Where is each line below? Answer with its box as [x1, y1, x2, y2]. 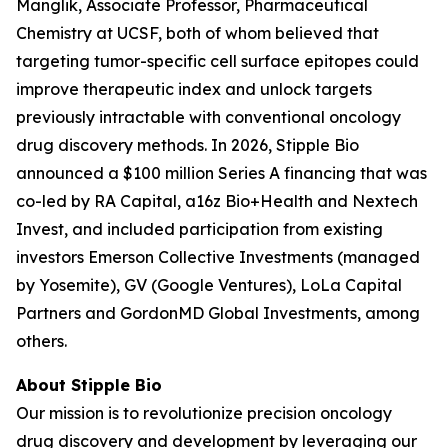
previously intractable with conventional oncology [16, 107, 401, 127]
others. [16, 331, 67, 351]
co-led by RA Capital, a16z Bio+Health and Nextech [16, 191, 418, 211]
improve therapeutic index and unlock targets [16, 79, 372, 99]
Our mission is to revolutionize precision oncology [16, 403, 392, 423]
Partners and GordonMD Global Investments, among [16, 303, 420, 323]
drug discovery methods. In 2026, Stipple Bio [16, 135, 359, 155]
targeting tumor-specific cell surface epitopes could [16, 51, 419, 71]
